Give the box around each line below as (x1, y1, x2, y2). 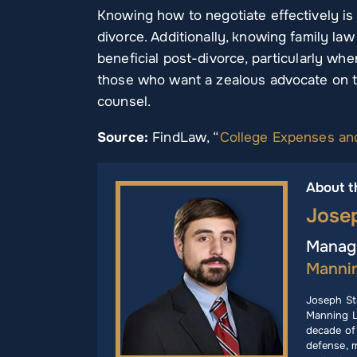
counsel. (97, 92, 151, 110)
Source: (97, 128, 153, 146)
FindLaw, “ (152, 128, 220, 146)
